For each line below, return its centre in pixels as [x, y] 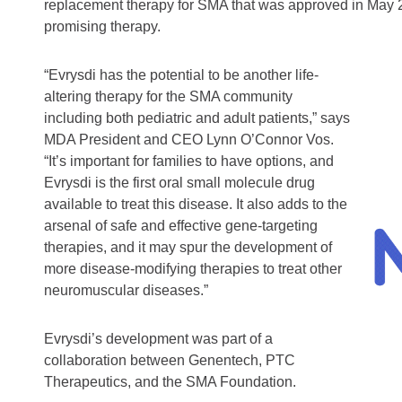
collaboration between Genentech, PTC [170, 361]
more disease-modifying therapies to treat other [193, 269]
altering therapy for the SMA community [168, 97]
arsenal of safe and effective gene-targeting [181, 226]
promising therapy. [102, 27]
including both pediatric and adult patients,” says [197, 118]
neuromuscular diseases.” [126, 291]
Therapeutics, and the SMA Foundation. [170, 382]
